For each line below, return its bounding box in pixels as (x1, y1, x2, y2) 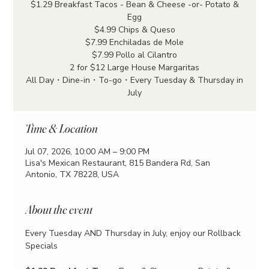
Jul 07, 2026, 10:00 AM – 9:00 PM (25, 145, 150, 157)
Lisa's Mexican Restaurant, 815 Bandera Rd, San (25, 157, 211, 169)
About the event (25, 201, 93, 217)
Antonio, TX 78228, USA (25, 168, 119, 180)
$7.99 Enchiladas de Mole (85, 36, 184, 48)
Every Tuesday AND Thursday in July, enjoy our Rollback (25, 227, 244, 239)
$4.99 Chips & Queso (94, 23, 175, 35)
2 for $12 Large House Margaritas (70, 61, 199, 73)
